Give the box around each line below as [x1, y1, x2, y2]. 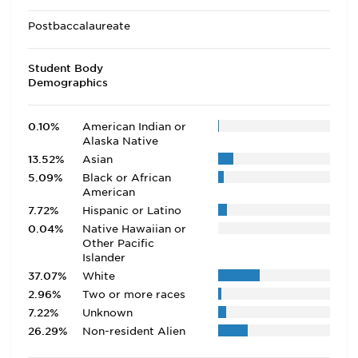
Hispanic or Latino [82, 205, 181, 217]
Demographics [28, 77, 108, 89]
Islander [82, 252, 125, 264]
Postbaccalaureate [28, 20, 130, 32]
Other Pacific [82, 237, 154, 249]
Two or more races [82, 288, 185, 300]
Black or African [82, 172, 171, 184]
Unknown [82, 307, 133, 319]
